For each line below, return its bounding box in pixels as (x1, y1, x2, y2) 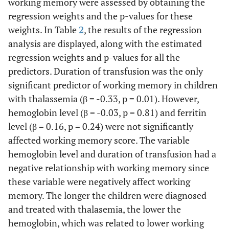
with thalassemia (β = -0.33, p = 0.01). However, (8, 92, 199, 105)
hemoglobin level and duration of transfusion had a (8, 147, 216, 160)
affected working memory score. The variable (8, 133, 190, 146)
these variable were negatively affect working (8, 175, 190, 188)
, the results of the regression (84, 23, 202, 36)
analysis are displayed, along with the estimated (8, 37, 202, 50)
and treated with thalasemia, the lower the (8, 202, 181, 215)
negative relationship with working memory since (8, 161, 209, 174)
